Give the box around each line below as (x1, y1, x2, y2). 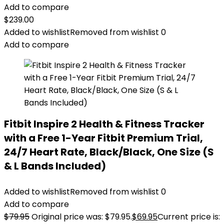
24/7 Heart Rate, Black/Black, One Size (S (4, 145, 214, 159)
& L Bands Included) (4, 159, 106, 173)
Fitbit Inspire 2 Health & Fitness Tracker (4, 117, 204, 131)
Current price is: (157, 211, 220, 222)
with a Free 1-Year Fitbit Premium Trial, (4, 131, 203, 145)
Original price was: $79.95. (31, 211, 132, 222)
